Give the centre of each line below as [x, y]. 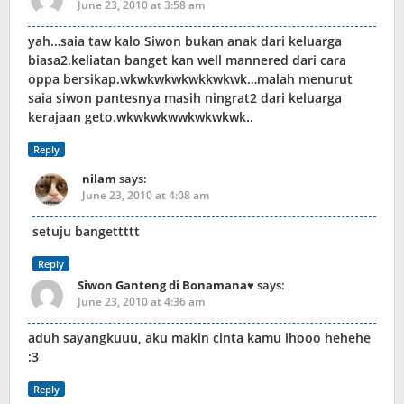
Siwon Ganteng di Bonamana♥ [166, 285]
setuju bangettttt [86, 232]
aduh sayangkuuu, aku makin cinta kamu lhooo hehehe [199, 338]
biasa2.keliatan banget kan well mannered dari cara [187, 60]
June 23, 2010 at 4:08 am [146, 196]
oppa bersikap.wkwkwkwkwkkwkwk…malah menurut [190, 79]
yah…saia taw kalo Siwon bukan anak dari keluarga [185, 41]
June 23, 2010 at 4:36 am [141, 302]
